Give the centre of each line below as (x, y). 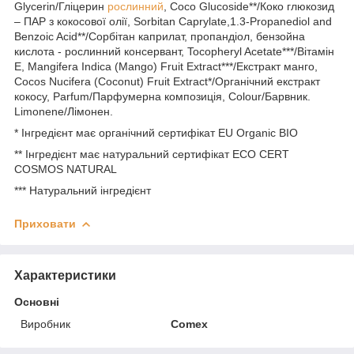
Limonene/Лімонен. (64, 111)
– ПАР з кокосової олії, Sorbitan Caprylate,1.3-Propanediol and (173, 21)
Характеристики (65, 275)
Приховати (45, 223)
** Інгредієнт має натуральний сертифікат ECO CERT (152, 154)
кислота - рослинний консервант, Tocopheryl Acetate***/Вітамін (174, 51)
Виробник (45, 324)
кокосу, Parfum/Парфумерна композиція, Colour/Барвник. (162, 96)
